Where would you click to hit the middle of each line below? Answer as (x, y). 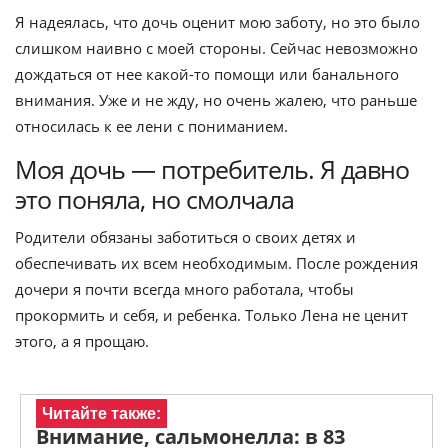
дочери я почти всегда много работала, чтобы (184, 289)
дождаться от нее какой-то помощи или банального (207, 74)
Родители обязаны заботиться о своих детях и (185, 237)
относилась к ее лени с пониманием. (151, 126)
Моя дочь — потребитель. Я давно (212, 169)
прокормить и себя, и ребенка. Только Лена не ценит (211, 315)
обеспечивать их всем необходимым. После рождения (216, 263)
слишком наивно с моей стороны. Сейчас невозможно (216, 48)
